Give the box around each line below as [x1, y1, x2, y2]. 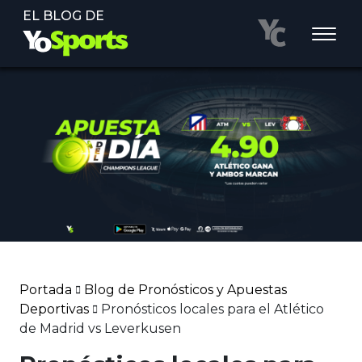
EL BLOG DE [23, 8, 104, 23]
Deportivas [19, 301, 89, 318]
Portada [19, 282, 72, 298]
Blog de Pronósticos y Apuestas [84, 282, 287, 298]
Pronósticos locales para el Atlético [101, 301, 324, 318]
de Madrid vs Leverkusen [19, 321, 181, 337]
